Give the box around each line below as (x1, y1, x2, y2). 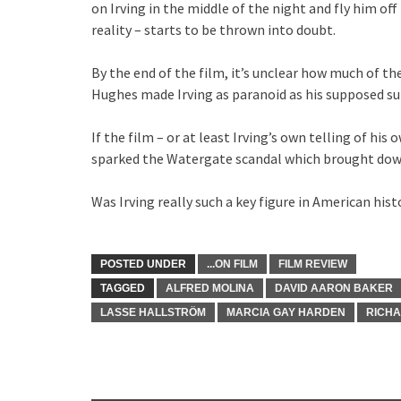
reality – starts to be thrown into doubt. (91, 21, 336, 38)
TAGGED (100, 282, 145, 294)
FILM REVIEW (278, 258, 347, 270)
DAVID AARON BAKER (275, 282, 393, 294)
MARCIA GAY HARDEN (226, 306, 346, 319)
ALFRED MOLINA (166, 282, 254, 294)
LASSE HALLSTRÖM (100, 306, 206, 319)
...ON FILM (207, 258, 258, 270)
